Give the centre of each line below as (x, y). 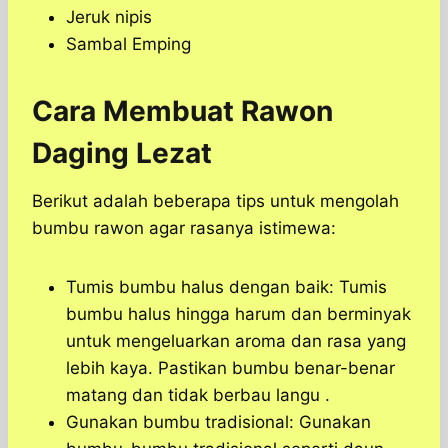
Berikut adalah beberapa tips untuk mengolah (215, 201)
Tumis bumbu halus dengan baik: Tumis (226, 287)
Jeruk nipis (109, 17)
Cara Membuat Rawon (182, 111)
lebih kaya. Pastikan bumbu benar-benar (230, 368)
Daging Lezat (122, 153)
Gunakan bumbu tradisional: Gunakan (218, 422)
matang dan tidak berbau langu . (198, 395)
